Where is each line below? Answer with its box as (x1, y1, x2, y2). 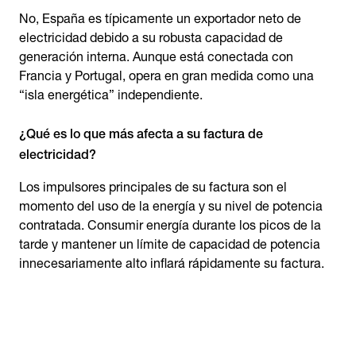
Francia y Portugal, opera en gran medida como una (19, 68, 314, 83)
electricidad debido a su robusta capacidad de (19, 30, 283, 45)
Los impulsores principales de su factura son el (19, 180, 287, 195)
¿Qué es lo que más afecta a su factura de (19, 126, 263, 141)
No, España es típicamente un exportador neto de (19, 11, 301, 26)
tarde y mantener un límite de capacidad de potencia (19, 237, 320, 252)
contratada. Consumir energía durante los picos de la (19, 218, 321, 233)
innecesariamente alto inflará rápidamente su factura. (19, 256, 324, 271)
